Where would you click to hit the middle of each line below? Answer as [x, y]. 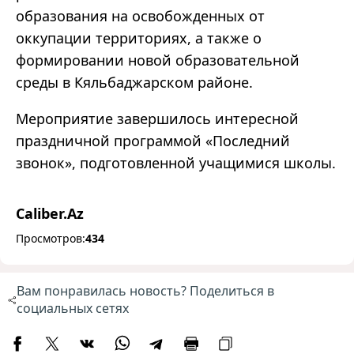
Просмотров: [51, 239]
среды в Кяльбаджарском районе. [134, 83]
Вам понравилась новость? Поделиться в [145, 291]
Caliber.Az [50, 214]
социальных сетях [72, 309]
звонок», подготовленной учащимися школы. [176, 163]
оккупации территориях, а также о [139, 38]
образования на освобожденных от [140, 16]
